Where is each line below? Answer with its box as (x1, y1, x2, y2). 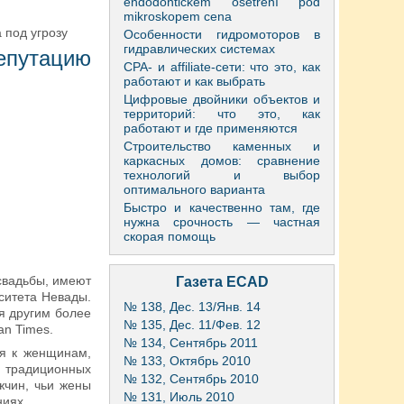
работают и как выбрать (124, 74, 265, 88)
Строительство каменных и (124, 139, 320, 153)
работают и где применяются (124, 121, 298, 135)
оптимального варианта (124, 182, 265, 197)
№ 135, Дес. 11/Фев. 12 (124, 317, 261, 332)
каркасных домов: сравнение (124, 153, 320, 168)
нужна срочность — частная (124, 215, 320, 229)
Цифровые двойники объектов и (124, 92, 320, 106)
